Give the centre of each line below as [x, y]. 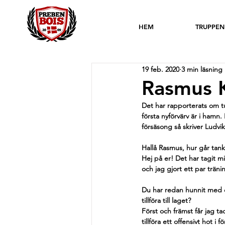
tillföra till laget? [166, 200]
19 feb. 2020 [160, 69]
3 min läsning [202, 69]
